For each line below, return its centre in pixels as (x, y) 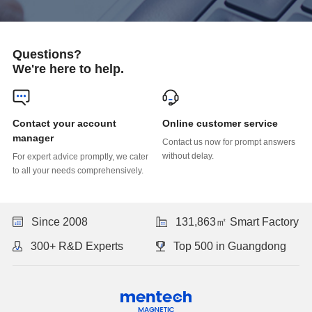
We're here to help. (68, 69)
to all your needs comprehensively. (78, 170)
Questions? (47, 55)
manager (33, 138)
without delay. (188, 156)
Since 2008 (59, 221)
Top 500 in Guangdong (229, 246)
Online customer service (220, 123)
